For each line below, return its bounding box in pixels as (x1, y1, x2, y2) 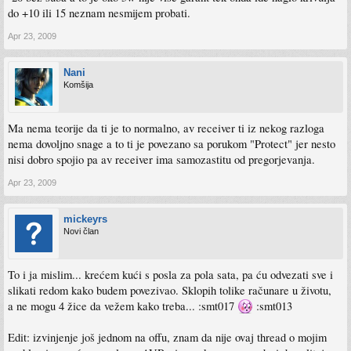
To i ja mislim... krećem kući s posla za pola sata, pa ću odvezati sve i (8, 266, 333, 282)
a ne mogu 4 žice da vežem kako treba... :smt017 (8, 298, 237, 313)
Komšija (63, 79, 93, 89)
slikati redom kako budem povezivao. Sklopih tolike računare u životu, (8, 282, 331, 298)
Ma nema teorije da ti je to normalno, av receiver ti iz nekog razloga (8, 120, 324, 136)
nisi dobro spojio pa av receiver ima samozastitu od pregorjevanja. (8, 151, 315, 167)
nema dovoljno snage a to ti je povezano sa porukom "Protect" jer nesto (8, 136, 335, 151)
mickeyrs (63, 212, 107, 225)
